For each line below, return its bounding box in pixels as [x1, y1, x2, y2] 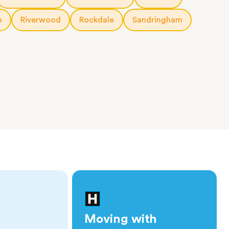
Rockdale [79, 16, 114, 24]
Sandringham [132, 16, 182, 24]
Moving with [84, 213, 157, 225]
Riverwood [20, 16, 61, 24]
